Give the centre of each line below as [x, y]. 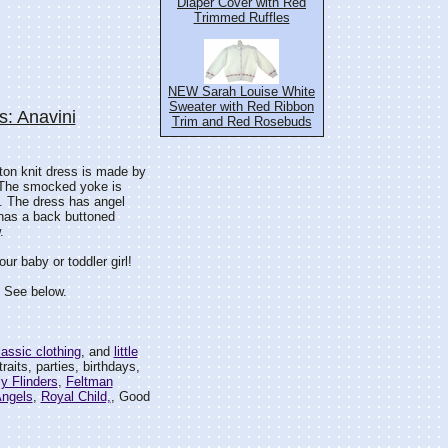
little [125, 351]
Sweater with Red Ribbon [241, 106]
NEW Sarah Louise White [241, 91]
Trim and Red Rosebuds [241, 121]
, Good [130, 396]
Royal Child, [75, 396]
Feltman [89, 381]
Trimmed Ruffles [241, 17]
